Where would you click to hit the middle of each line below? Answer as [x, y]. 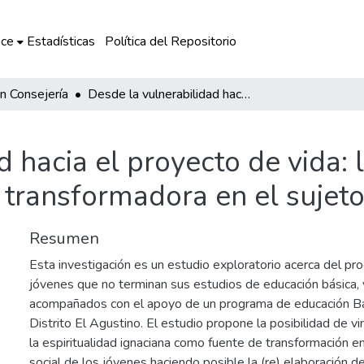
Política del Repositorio [170, 41]
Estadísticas [61, 41]
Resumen [64, 238]
